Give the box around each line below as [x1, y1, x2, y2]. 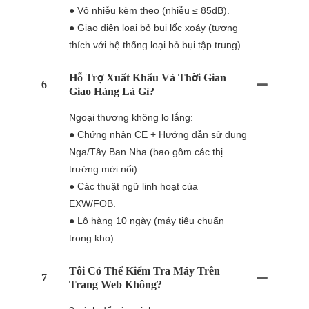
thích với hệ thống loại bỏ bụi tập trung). [69, 39, 243, 50]
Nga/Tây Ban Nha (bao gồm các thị [69, 146, 223, 157]
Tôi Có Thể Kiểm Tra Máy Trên [69, 263, 220, 277]
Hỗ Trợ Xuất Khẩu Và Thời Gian [69, 70, 226, 84]
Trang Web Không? [69, 277, 162, 291]
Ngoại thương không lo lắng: [69, 111, 193, 123]
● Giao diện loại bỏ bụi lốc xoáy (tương [69, 21, 238, 33]
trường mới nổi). [69, 163, 140, 175]
